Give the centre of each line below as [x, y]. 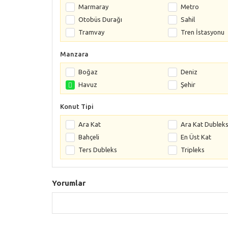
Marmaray [93, 7]
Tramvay [91, 32]
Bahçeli [89, 137]
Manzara [74, 54]
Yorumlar [69, 183]
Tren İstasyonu [202, 32]
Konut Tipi [77, 106]
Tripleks [192, 150]
